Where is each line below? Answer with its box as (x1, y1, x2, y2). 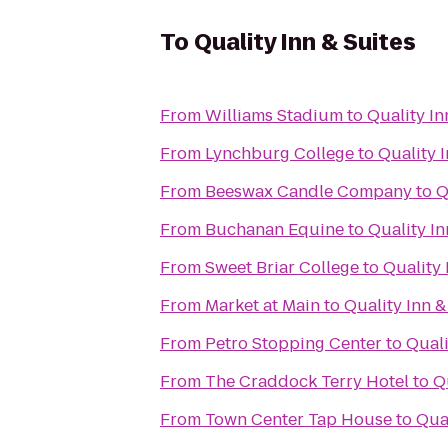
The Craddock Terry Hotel (205, 370, 409, 393)
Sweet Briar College (205, 256, 359, 279)
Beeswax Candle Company (205, 180, 412, 203)
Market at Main (205, 294, 320, 317)
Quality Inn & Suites (194, 27, 416, 58)
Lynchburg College (205, 142, 354, 165)
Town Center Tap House (205, 408, 392, 431)
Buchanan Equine (205, 218, 344, 241)
